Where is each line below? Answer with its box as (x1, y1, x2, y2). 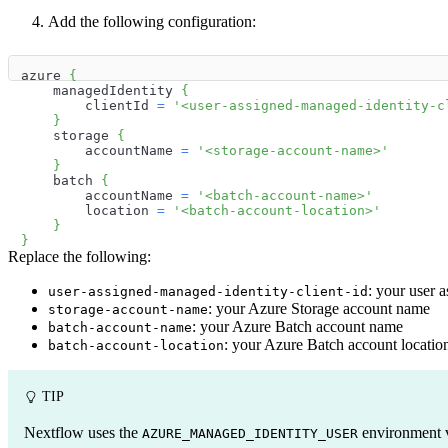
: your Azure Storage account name (208, 299, 430, 317)
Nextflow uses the (24, 423, 142, 441)
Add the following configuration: (48, 12, 256, 30)
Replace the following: (8, 247, 151, 265)
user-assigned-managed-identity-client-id (48, 283, 368, 299)
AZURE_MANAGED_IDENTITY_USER (142, 425, 358, 441)
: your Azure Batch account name (192, 317, 403, 335)
